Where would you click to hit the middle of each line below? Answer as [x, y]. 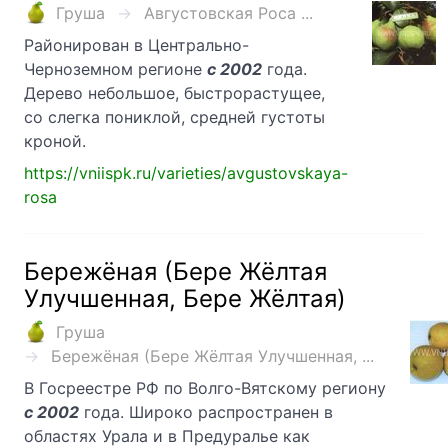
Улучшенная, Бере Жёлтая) [185, 299]
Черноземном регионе [115, 69]
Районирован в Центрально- [136, 45]
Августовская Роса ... [228, 13]
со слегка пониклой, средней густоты [174, 117]
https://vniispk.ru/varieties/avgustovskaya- [186, 173]
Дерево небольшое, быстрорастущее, [174, 93]
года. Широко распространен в [206, 412]
